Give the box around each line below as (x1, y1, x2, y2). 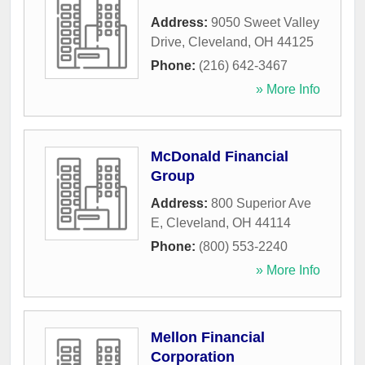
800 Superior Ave (211, 196, 311, 211)
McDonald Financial (151, 148, 288, 165)
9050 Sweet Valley (211, 15, 319, 30)
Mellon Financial (151, 329, 265, 346)
